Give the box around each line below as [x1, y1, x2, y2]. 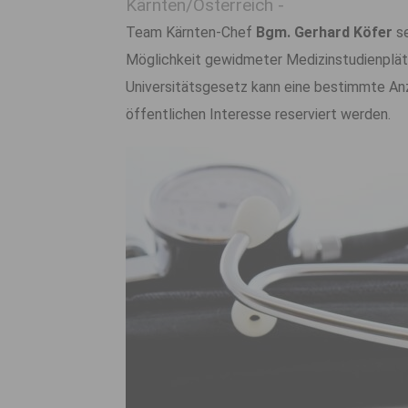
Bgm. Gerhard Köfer [256, 24, 393, 41]
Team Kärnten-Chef [126, 24, 256, 41]
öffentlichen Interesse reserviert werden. [126, 106, 391, 123]
